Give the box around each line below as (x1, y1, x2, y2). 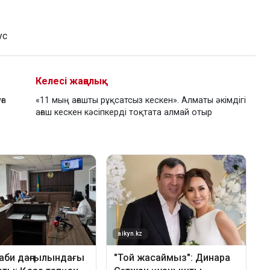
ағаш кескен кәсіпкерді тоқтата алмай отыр (36, 107, 212, 118)
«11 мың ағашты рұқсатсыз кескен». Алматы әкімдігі (36, 95, 246, 106)
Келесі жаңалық (36, 75, 108, 87)
